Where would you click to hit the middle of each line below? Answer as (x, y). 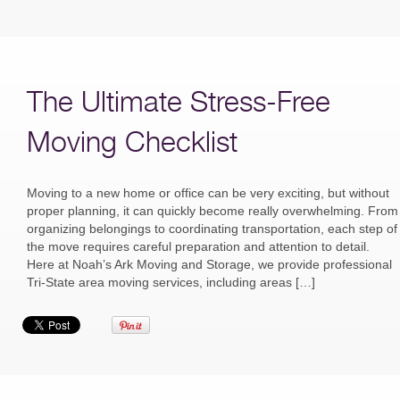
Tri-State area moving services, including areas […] (171, 282)
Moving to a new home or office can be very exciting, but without (208, 193)
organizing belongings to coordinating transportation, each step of (212, 229)
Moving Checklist (132, 141)
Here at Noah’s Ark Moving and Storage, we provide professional (209, 264)
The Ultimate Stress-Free (179, 101)
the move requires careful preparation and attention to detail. (198, 246)
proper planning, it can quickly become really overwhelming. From (212, 211)
